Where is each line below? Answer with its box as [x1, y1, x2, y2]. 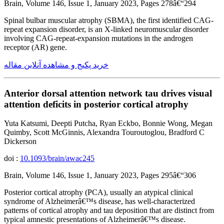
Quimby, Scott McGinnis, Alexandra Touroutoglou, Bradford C [4, 128, 204, 137]
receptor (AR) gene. [4, 43, 67, 51]
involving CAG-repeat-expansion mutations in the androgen [4, 34, 193, 42]
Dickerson [4, 137, 36, 146]
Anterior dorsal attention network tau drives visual [4, 87, 212, 98]
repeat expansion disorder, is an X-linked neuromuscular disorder [4, 25, 208, 33]
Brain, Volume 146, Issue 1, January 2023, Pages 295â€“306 [4, 171, 196, 180]
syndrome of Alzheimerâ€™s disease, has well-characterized [4, 197, 195, 206]
